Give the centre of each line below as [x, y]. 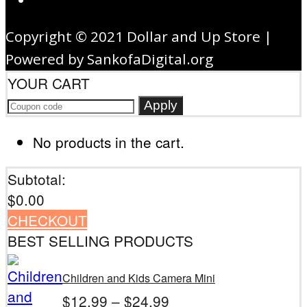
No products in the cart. [109, 142]
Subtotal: [37, 179]
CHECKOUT [47, 220]
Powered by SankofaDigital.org [109, 59]
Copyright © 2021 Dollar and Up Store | [139, 36]
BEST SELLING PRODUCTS [100, 240]
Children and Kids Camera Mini [139, 278]
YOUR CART [49, 83]
